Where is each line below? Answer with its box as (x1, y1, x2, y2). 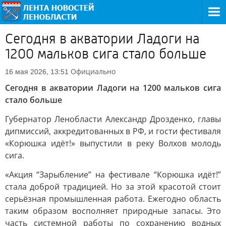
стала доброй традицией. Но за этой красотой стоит (5, 181, 221, 192)
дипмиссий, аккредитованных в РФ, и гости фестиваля (5, 126, 221, 137)
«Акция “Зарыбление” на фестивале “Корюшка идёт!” (5, 169, 221, 180)
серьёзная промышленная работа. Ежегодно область (5, 193, 221, 204)
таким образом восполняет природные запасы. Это (5, 205, 221, 216)
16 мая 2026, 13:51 (5, 68, 69, 76)
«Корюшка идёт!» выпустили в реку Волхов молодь (5, 138, 221, 149)
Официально (71, 67, 116, 76)
